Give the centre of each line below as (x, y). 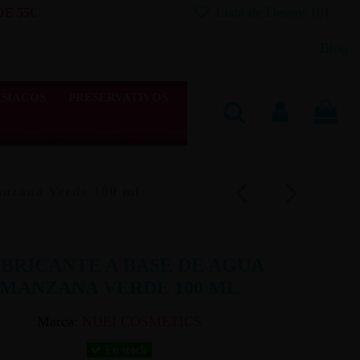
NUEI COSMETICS (141, 321)
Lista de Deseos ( (264, 12)
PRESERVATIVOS (118, 97)
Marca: (57, 321)
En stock (125, 350)
